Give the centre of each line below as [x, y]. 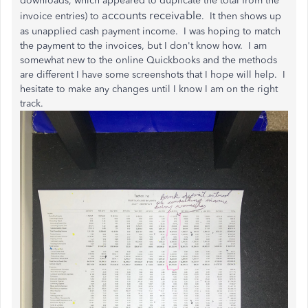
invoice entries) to [61, 16]
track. [33, 103]
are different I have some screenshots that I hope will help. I [153, 75]
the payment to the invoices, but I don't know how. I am [143, 46]
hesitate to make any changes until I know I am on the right [149, 89]
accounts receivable [152, 15]
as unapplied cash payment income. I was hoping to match [150, 31]
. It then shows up [241, 16]
